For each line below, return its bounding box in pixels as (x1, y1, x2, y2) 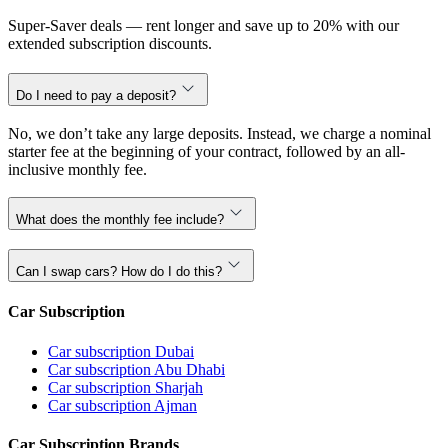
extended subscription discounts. (8, 35, 212, 53)
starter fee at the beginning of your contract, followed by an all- (8, 142, 405, 160)
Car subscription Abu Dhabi (48, 360, 225, 378)
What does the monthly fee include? (16, 212, 224, 228)
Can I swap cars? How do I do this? (16, 264, 222, 280)
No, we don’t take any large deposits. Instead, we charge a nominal (8, 124, 431, 142)
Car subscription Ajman (48, 396, 197, 414)
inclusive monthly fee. (8, 160, 147, 178)
